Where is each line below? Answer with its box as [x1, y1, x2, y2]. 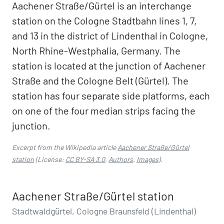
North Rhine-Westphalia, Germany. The [12, 44, 180, 56]
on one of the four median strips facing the [12, 104, 195, 116]
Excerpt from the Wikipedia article [12, 143, 117, 151]
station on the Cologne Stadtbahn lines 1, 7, [12, 14, 196, 26]
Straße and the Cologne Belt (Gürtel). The [12, 74, 188, 86]
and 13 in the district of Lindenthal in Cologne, [12, 29, 208, 41]
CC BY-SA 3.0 [65, 155, 105, 163]
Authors [108, 155, 133, 163]
